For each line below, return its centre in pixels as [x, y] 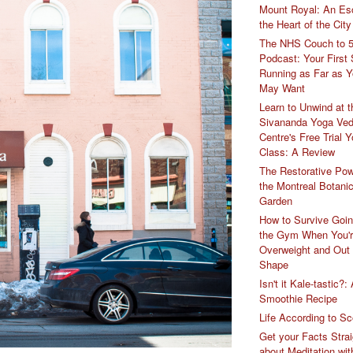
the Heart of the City [305, 24]
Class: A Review [297, 152]
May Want [282, 88]
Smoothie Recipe [298, 299]
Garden [276, 201]
